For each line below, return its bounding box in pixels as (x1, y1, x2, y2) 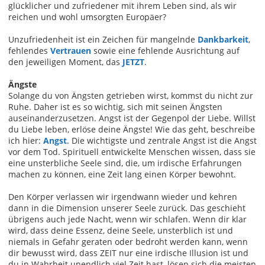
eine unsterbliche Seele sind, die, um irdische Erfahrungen (8, 157, 242, 169)
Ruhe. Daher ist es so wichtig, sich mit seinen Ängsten (8, 101, 222, 112)
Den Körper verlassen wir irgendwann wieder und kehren (8, 190, 237, 202)
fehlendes (8, 44, 50, 56)
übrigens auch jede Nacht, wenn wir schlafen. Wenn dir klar (8, 213, 247, 225)
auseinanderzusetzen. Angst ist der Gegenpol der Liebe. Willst (8, 112, 256, 124)
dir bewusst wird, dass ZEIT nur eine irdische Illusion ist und (8, 247, 248, 258)
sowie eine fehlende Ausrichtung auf (91, 44, 240, 56)
